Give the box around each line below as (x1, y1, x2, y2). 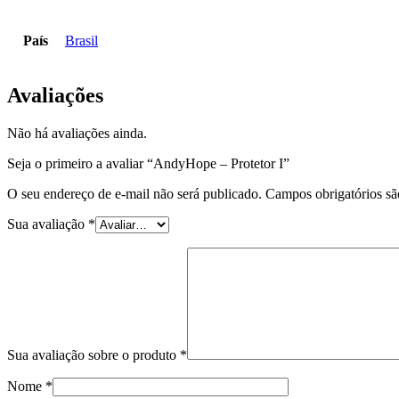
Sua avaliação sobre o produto (7, 346, 180, 362)
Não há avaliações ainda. (7, 125, 147, 141)
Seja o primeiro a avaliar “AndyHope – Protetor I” (7, 155, 289, 171)
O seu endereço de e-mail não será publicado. (7, 185, 262, 201)
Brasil (65, 32, 98, 48)
